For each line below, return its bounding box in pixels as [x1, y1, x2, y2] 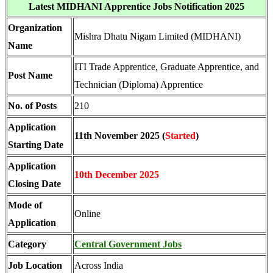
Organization [8, 23, 62, 33]
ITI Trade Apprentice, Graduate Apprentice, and [74, 62, 259, 72]
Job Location [8, 260, 62, 271]
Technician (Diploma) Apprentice [74, 79, 203, 90]
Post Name [8, 70, 52, 80]
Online [74, 208, 101, 219]
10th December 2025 [74, 169, 159, 180]
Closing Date [8, 179, 61, 189]
